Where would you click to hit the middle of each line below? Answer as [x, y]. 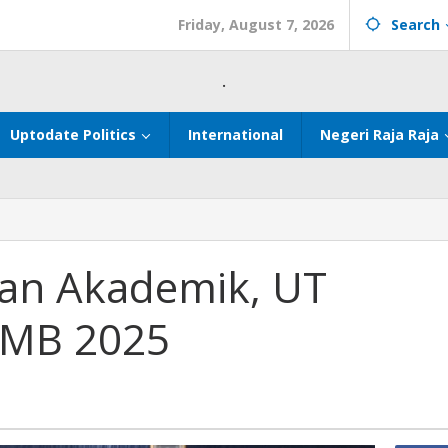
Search [415, 24]
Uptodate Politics [73, 134]
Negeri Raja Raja [379, 134]
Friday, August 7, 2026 [256, 24]
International [235, 134]
